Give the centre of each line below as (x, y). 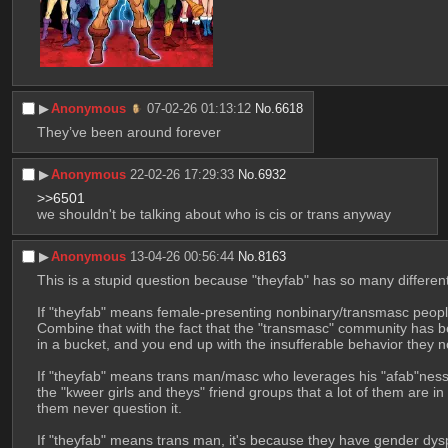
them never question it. (109, 408)
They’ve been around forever (128, 132)
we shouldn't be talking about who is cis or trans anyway (213, 214)
